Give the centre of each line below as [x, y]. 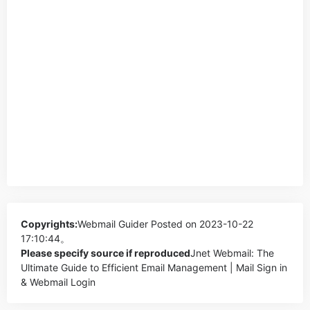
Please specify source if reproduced [106, 253]
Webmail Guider [113, 224]
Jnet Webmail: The [232, 253]
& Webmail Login [58, 282]
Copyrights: [49, 224]
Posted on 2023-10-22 [201, 224]
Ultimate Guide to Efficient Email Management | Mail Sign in [154, 267]
